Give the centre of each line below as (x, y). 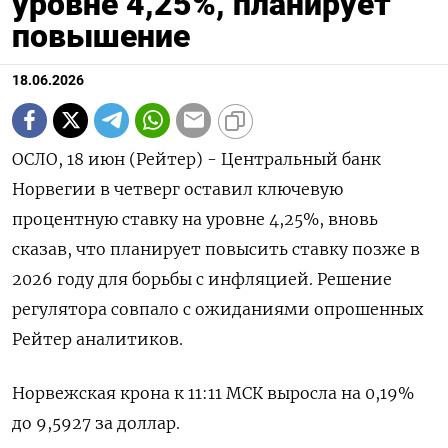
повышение (101, 35)
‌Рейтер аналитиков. (97, 338)
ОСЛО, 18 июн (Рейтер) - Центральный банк (196, 158)
